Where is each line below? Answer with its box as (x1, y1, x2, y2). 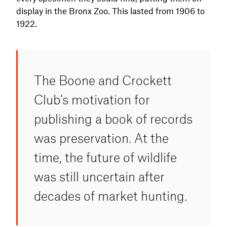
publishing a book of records (34, 110, 193, 126)
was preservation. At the (34, 130, 169, 145)
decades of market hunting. (34, 187, 187, 203)
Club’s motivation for (34, 91, 150, 107)
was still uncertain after (34, 168, 165, 184)
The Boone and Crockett (34, 72, 172, 88)
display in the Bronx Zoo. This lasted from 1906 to (16, 5, 205, 16)
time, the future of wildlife (34, 149, 177, 165)
